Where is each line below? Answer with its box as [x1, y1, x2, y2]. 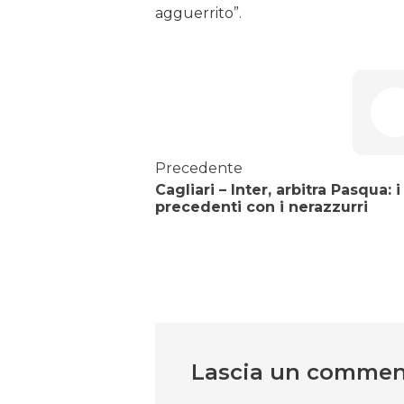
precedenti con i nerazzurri [155, 198, 368, 216]
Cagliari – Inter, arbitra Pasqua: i [155, 181, 400, 199]
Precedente [155, 160, 243, 178]
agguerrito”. [155, 5, 242, 23]
